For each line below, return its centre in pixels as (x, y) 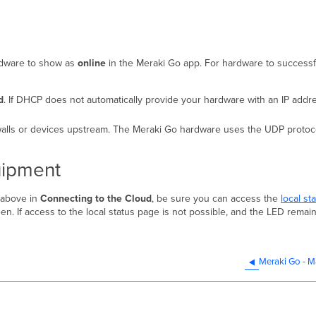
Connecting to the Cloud (96, 198)
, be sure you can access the (216, 198)
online (93, 63)
